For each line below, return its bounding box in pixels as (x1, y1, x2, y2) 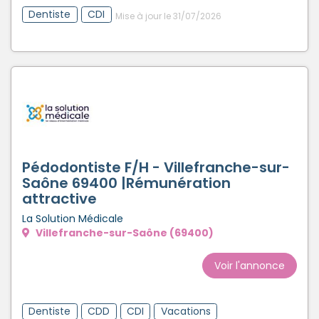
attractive (22, 188, 97, 209)
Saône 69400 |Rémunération (22, 172, 231, 193)
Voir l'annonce (214, 258, 285, 273)
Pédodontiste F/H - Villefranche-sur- (22, 157, 290, 177)
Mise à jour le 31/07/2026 (115, 10, 221, 23)
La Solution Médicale (22, 211, 123, 226)
